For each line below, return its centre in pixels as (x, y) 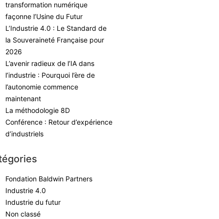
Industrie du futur (33, 202)
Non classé (23, 214)
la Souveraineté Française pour (55, 40)
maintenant (23, 99)
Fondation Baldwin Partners (49, 179)
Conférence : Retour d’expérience (59, 122)
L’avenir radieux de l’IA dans (50, 63)
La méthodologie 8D (37, 110)
